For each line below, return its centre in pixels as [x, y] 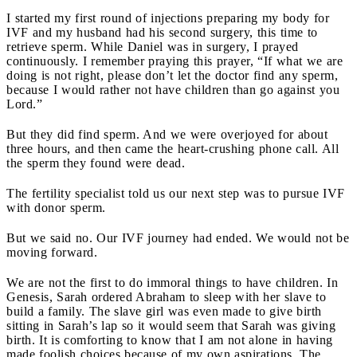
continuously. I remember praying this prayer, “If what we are [175, 61]
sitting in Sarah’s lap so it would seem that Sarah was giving [171, 325]
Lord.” [24, 104]
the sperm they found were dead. [96, 163]
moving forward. [52, 252]
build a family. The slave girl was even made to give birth [164, 311]
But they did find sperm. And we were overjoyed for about [167, 134]
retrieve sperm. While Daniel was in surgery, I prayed [153, 46]
